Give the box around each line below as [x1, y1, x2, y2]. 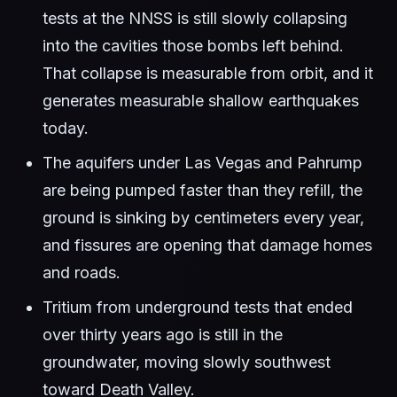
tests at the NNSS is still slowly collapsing [43, 9, 347, 28]
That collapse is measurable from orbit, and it [43, 64, 373, 83]
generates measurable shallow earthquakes [43, 91, 359, 111]
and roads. [43, 263, 121, 283]
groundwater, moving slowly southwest [43, 353, 331, 372]
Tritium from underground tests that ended [43, 298, 353, 317]
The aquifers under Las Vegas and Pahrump [43, 153, 362, 173]
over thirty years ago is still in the [43, 325, 283, 345]
